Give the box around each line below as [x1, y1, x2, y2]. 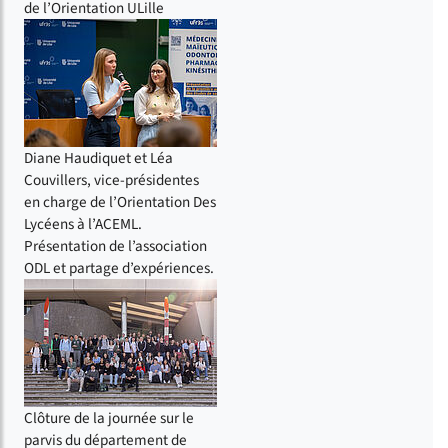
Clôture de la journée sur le [24, 406, 194, 429]
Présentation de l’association [24, 234, 207, 257]
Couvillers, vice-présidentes [24, 168, 199, 191]
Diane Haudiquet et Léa [24, 146, 173, 169]
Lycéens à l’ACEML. [24, 212, 142, 235]
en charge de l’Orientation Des [24, 190, 216, 213]
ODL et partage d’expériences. [24, 256, 214, 279]
